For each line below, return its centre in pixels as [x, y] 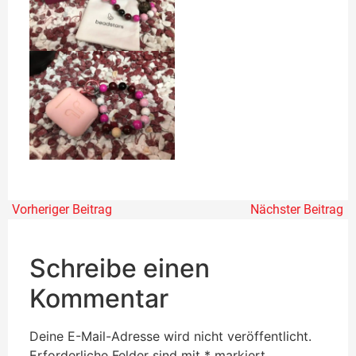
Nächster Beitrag [297, 209]
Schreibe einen [120, 268]
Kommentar [99, 298]
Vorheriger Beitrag [62, 209]
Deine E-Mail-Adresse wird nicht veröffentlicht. [170, 336]
